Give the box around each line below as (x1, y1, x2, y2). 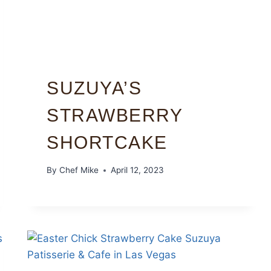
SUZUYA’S (47, 77, 142, 98)
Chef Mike (59, 165, 99, 175)
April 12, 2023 (110, 165, 164, 175)
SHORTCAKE (47, 132, 168, 152)
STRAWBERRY (47, 105, 183, 125)
